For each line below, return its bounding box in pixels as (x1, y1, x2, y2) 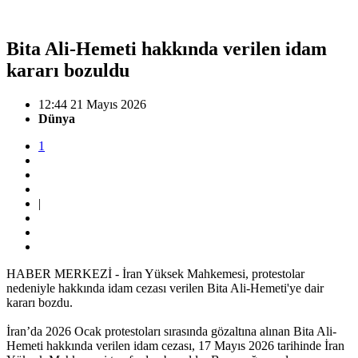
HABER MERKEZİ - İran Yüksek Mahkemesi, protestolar (6, 266, 304, 280)
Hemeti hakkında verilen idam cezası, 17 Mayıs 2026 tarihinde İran (6, 338, 344, 352)
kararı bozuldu (6, 59, 129, 81)
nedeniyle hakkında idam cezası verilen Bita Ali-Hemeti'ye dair (6, 280, 324, 295)
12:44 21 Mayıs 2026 (38, 97, 146, 111)
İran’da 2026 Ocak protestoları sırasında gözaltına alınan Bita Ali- (6, 324, 336, 338)
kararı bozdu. (6, 295, 76, 309)
